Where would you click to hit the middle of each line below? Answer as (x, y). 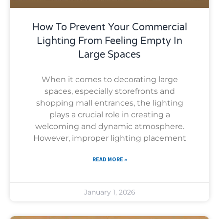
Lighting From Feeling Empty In (109, 41)
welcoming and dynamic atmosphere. (109, 126)
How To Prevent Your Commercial (109, 27)
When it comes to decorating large (109, 79)
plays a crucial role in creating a (109, 114)
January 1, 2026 (109, 192)
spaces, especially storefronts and (109, 91)
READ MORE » (109, 159)
